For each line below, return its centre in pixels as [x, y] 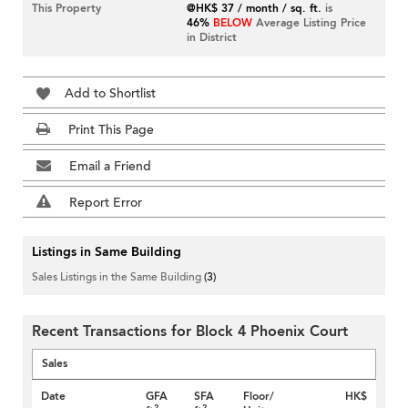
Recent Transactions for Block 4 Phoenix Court [190, 332]
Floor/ [258, 397]
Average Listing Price [310, 23]
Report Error [106, 203]
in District [212, 38]
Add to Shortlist [110, 94]
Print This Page [111, 130]
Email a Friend [110, 167]
